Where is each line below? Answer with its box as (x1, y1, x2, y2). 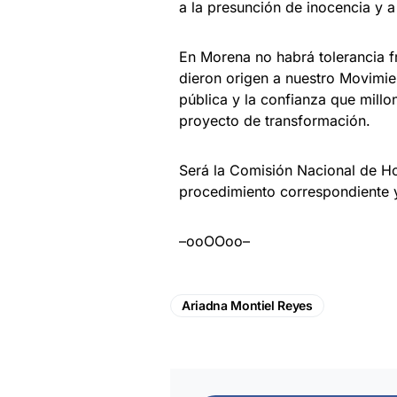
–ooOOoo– (179, 231, 250, 250)
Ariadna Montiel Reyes (182, 297, 313, 313)
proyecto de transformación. (179, 111, 370, 129)
